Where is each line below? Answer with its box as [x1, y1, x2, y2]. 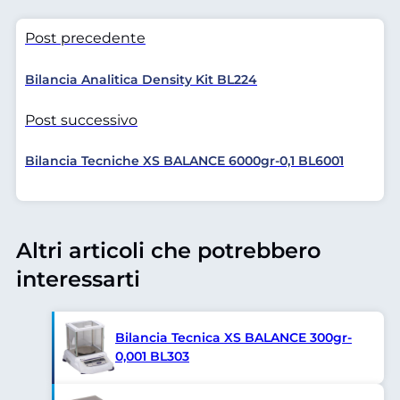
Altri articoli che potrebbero [16, 237, 321, 263]
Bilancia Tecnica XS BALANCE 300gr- [115, 329, 352, 346]
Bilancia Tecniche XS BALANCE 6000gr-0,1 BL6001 [25, 153, 344, 170]
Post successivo [25, 111, 137, 129]
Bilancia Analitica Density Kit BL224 [25, 71, 257, 87]
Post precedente [25, 29, 146, 47]
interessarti [16, 265, 140, 292]
